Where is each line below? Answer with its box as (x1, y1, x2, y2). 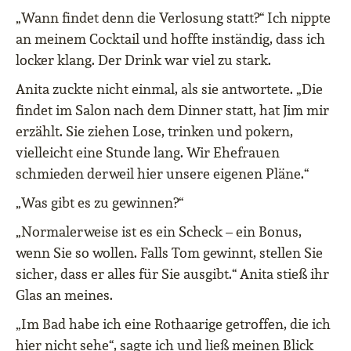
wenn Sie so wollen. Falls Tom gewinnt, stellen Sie (16, 244, 323, 262)
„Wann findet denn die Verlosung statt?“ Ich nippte (16, 9, 331, 27)
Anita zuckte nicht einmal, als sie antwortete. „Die (16, 80, 323, 99)
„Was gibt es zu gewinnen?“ (16, 194, 183, 212)
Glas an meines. (16, 286, 113, 305)
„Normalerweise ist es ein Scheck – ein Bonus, (16, 223, 302, 241)
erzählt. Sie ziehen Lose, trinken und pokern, (16, 122, 293, 141)
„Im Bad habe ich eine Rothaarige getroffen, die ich (16, 315, 331, 334)
